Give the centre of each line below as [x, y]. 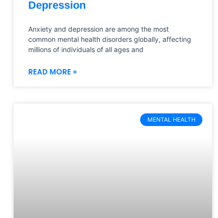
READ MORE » [53, 72]
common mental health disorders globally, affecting [110, 39]
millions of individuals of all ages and [86, 49]
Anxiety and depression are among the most [99, 29]
